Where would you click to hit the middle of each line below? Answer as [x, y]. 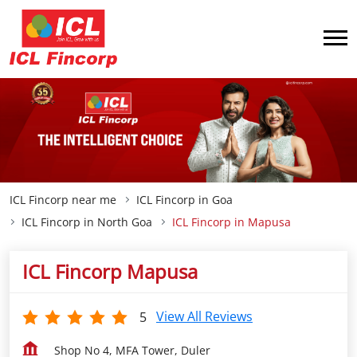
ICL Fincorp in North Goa [87, 222]
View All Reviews [204, 316]
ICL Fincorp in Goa [184, 200]
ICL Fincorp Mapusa [110, 271]
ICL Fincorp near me [63, 200]
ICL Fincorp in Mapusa [231, 222]
